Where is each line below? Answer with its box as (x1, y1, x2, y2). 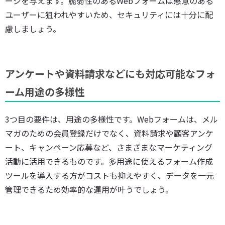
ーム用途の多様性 (5, 84, 85, 99)
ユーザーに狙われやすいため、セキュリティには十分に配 (5, 8, 213, 21)
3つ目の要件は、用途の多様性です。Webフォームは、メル (5, 113, 218, 125)
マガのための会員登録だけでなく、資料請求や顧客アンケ (5, 127, 213, 139)
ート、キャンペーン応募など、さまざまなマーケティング (5, 141, 212, 153)
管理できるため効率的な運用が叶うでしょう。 (5, 183, 173, 195)
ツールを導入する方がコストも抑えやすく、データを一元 (5, 169, 214, 181)
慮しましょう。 (5, 22, 61, 35)
